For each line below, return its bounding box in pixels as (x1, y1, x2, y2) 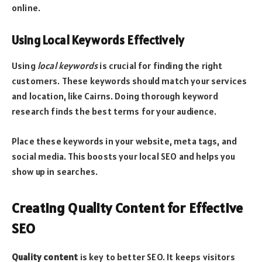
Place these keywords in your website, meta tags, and (12, 135, 237, 147)
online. (12, 2, 41, 14)
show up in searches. (12, 165, 98, 177)
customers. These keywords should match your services (12, 75, 247, 87)
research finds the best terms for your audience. (12, 105, 217, 118)
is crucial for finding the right (98, 60, 223, 72)
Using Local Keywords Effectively (12, 32, 185, 48)
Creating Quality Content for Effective (12, 199, 243, 218)
